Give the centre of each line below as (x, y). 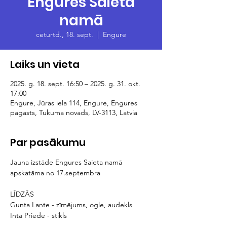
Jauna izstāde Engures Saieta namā (67, 162)
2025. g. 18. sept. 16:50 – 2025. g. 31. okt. (75, 84)
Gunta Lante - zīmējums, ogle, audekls (71, 205)
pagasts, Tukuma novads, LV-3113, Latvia (74, 112)
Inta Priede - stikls (39, 215)
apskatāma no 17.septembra (55, 173)
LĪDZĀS (23, 194)
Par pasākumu (48, 142)
